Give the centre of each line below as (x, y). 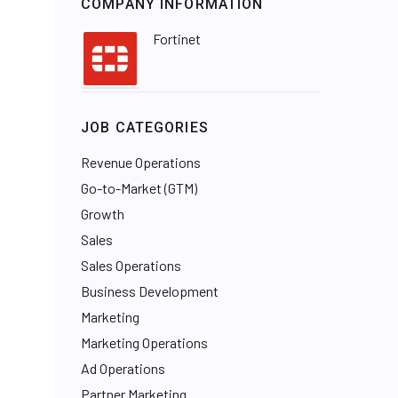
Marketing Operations (144, 342)
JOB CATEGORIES (145, 127)
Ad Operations (123, 368)
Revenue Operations (141, 162)
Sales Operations (131, 265)
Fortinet (177, 39)
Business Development (150, 291)
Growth (103, 214)
